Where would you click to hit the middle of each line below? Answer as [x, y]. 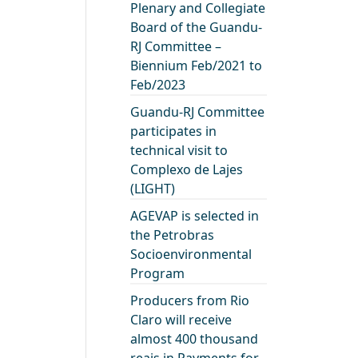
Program [158, 274]
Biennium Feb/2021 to [197, 66]
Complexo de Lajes [187, 170]
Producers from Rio [190, 301]
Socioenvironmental [191, 255]
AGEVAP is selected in [195, 216]
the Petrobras [173, 235]
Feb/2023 [158, 85]
